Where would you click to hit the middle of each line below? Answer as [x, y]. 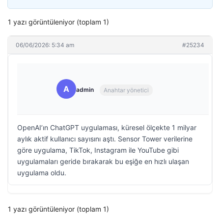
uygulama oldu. [42, 173]
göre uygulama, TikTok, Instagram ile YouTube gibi [98, 150]
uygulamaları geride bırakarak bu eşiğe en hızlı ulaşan [103, 161]
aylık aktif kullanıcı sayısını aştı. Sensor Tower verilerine [105, 139]
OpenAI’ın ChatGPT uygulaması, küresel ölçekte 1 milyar [107, 127]
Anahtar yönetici [126, 90]
